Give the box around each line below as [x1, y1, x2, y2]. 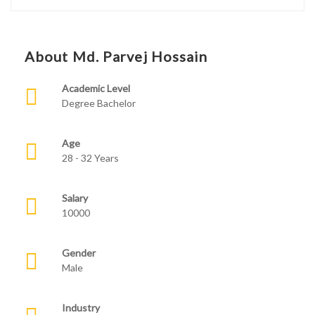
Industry [62, 302, 102, 314]
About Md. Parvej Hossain [25, 48, 208, 65]
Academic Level [62, 82, 132, 94]
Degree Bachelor [62, 97, 136, 109]
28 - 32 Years [62, 152, 119, 164]
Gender [62, 247, 98, 259]
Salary [62, 192, 90, 204]
